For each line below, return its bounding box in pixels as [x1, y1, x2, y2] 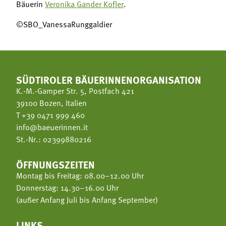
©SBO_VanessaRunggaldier [16, 18, 112, 30]
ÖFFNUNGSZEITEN [16, 156, 95, 172]
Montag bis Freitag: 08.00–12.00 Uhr [16, 169, 144, 182]
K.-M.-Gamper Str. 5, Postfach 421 [16, 84, 134, 97]
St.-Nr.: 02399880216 [16, 133, 91, 145]
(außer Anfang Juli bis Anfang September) [16, 193, 158, 206]
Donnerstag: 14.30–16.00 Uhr [16, 181, 119, 194]
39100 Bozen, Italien [16, 96, 87, 109]
